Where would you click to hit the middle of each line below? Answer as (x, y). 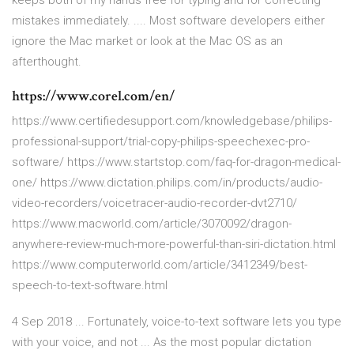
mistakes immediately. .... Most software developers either (168, 21)
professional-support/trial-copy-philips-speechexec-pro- (161, 142)
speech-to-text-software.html (90, 286)
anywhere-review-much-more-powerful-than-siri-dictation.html (174, 245)
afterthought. (47, 62)
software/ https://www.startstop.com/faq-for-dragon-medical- (176, 162)
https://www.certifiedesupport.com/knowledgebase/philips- (172, 121)
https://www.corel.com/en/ (93, 96)
